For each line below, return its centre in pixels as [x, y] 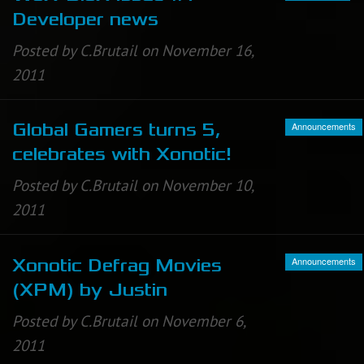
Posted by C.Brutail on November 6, [129, 321]
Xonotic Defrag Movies [117, 265]
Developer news [85, 20]
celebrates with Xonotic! [122, 155]
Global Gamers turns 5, [117, 130]
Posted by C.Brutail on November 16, [133, 51]
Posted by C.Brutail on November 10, [133, 186]
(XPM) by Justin [90, 290]
